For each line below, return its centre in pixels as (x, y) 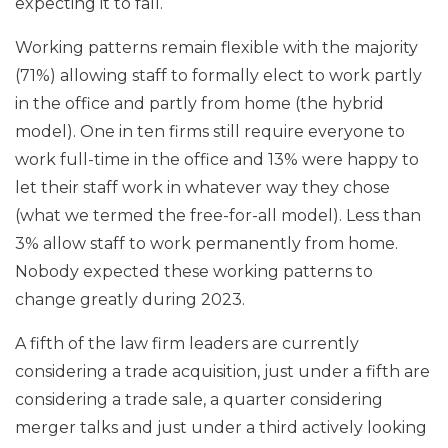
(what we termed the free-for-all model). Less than (218, 215)
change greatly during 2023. (130, 299)
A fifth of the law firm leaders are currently (187, 343)
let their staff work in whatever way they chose (202, 187)
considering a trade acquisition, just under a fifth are (222, 371)
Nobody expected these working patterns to (194, 271)
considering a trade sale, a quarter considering (199, 399)
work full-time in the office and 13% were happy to (217, 159)
